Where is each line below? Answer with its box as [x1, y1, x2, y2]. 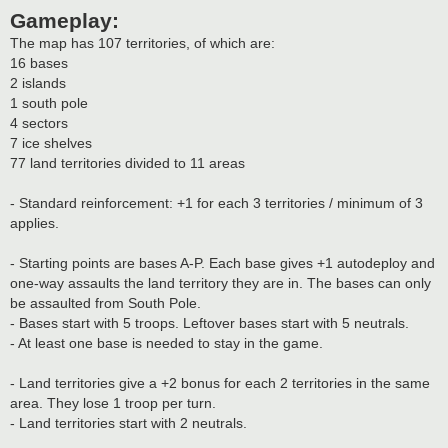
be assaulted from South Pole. [10, 295, 201, 312]
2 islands [10, 75, 66, 92]
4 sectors [10, 115, 68, 132]
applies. [10, 215, 59, 232]
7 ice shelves [10, 135, 92, 152]
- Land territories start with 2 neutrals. [10, 415, 247, 432]
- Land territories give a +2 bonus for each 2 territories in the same [10, 375, 430, 392]
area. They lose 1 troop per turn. [10, 395, 216, 412]
